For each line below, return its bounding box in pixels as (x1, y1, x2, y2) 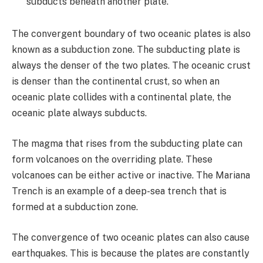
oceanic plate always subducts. (12, 107, 147, 119)
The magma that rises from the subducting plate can (12, 138, 242, 150)
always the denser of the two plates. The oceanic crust (12, 60, 251, 72)
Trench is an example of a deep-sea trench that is (12, 186, 227, 197)
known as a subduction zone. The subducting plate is (12, 44, 240, 56)
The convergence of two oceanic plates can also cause (12, 231, 249, 243)
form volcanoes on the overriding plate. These (12, 154, 213, 166)
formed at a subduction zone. (12, 201, 138, 213)
